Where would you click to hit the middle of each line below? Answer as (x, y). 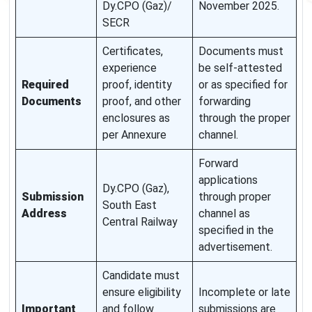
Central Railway (140, 222)
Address (44, 214)
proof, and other (142, 102)
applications (228, 180)
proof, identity (137, 85)
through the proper (244, 118)
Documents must (241, 52)
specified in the (236, 231)
